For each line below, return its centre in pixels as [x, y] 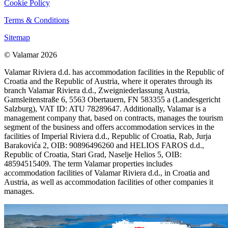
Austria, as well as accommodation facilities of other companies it [109, 182]
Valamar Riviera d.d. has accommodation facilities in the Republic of [114, 72]
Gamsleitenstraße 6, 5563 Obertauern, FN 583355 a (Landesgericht [112, 99]
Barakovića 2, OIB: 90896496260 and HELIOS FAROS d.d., [104, 145]
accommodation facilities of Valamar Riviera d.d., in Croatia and [107, 173]
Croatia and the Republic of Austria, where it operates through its [108, 81]
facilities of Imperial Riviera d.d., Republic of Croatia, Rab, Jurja [108, 136]
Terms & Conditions [37, 20]
